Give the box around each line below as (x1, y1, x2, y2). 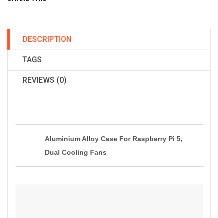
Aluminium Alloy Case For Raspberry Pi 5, (45, 135, 182, 143)
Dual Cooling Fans (45, 148, 107, 156)
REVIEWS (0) (22, 75, 67, 85)
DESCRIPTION (22, 35, 72, 44)
